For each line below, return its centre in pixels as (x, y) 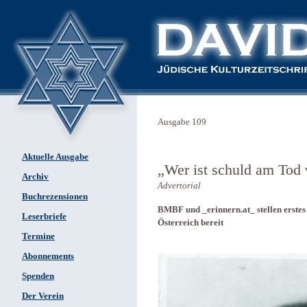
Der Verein (43, 296)
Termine (38, 236)
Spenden (38, 276)
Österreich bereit (191, 223)
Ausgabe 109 (182, 122)
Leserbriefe (44, 217)
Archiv (35, 177)
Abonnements (48, 256)
